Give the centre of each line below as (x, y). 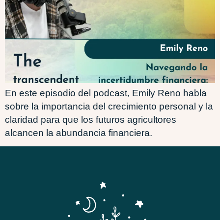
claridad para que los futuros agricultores (91, 120)
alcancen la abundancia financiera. (79, 133)
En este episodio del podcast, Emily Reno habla (106, 93)
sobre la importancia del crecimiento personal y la (109, 106)
